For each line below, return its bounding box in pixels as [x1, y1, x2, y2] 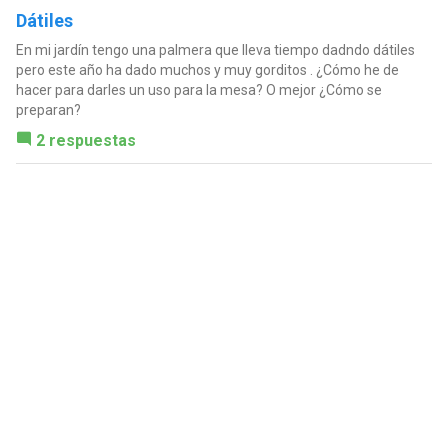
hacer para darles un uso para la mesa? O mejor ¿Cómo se [15, 82, 382, 99]
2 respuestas [35, 131, 136, 151]
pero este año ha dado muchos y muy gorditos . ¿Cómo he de [15, 62, 399, 79]
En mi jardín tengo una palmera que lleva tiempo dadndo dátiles [15, 42, 415, 59]
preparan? [15, 102, 81, 119]
